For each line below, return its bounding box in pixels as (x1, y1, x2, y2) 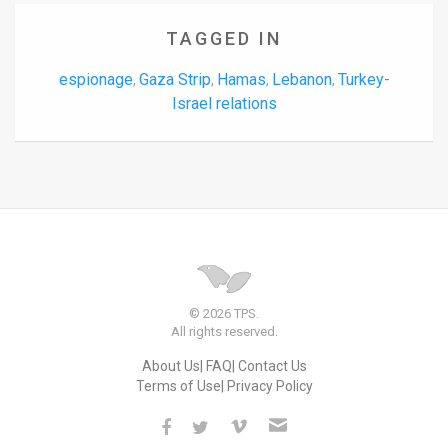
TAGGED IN (166, 28, 282, 50)
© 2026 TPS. (189, 305, 259, 321)
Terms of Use (135, 377, 221, 394)
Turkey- (337, 70, 390, 90)
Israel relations (171, 94, 277, 114)
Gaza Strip (138, 70, 211, 90)
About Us (141, 357, 200, 374)
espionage (58, 70, 133, 90)
